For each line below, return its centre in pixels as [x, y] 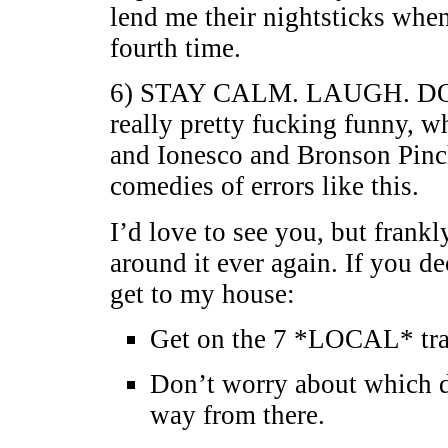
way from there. [237, 415]
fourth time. [175, 47]
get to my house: [202, 293]
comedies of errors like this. [264, 186]
